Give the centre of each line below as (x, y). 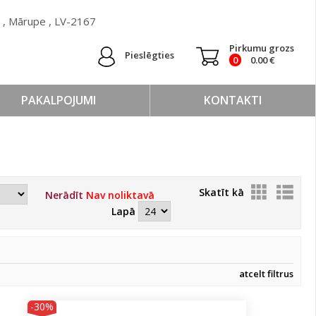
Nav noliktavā (120, 195)
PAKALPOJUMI (59, 100)
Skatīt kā (221, 192)
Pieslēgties (150, 55)
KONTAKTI (233, 100)
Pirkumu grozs (262, 48)
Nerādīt (66, 195)
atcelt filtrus (266, 274)
